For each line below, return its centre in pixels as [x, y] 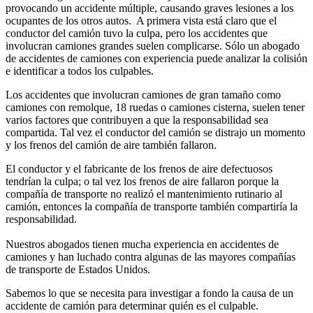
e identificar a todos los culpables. [80, 71]
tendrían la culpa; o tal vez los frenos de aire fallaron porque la [142, 181]
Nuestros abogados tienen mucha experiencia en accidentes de [142, 244]
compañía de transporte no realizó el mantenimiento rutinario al [144, 194]
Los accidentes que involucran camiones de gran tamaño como [143, 94]
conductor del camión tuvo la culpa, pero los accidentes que [137, 33]
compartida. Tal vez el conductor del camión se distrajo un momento [155, 132]
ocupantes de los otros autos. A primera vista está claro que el [141, 20]
